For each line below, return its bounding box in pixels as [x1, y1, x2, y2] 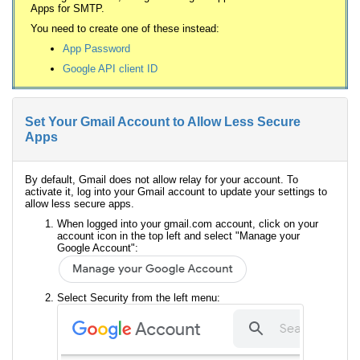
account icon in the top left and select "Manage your [57, 230, 300, 243]
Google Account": [57, 242, 138, 255]
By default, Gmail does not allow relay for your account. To [25, 174, 298, 186]
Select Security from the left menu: [57, 292, 220, 305]
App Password [63, 43, 130, 55]
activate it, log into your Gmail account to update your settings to [25, 186, 327, 198]
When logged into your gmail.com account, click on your [57, 218, 318, 231]
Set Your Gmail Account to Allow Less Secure [25, 115, 301, 129]
